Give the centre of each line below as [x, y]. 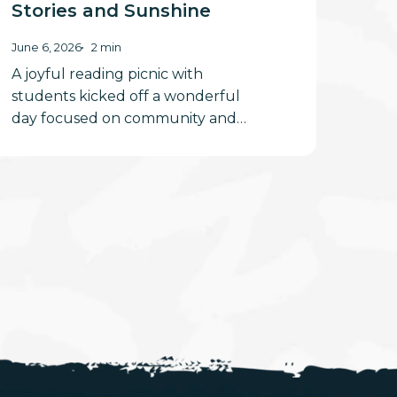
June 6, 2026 [46, 48]
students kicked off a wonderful [125, 97]
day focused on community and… [128, 119]
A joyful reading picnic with [107, 74]
